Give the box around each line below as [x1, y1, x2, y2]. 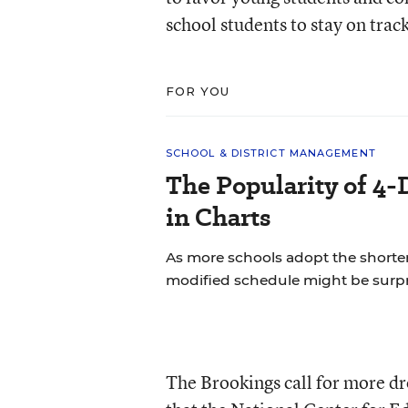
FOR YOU [165, 84, 230, 98]
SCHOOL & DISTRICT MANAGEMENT [165, 147, 376, 159]
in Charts [165, 199, 270, 235]
